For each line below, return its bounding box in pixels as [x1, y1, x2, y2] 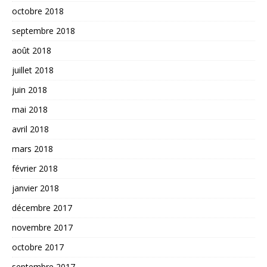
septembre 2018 [12, 25, 75, 37]
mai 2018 [12, 104, 48, 116]
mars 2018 [12, 143, 53, 155]
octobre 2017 [12, 241, 64, 253]
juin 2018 [12, 84, 47, 96]
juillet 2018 [12, 64, 54, 76]
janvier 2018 [12, 182, 59, 194]
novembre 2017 [12, 222, 73, 234]
